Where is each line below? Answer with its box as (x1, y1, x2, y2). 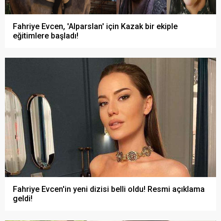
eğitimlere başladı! (13, 31, 78, 40)
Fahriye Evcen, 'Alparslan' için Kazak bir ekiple (13, 21, 178, 31)
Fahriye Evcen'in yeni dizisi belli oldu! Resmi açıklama (13, 184, 205, 194)
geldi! (13, 193, 33, 203)
